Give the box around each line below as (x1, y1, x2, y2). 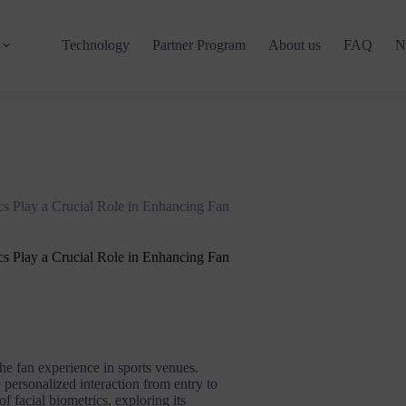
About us (268, 37, 322, 53)
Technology (62, 37, 130, 53)
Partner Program (152, 37, 246, 53)
